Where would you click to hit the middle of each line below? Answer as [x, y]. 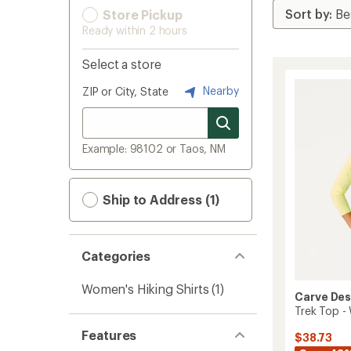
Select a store [122, 64]
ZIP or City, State [126, 91]
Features [109, 335]
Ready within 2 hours [135, 30]
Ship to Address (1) [160, 199]
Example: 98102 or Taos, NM [154, 148]
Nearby [219, 90]
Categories [116, 256]
